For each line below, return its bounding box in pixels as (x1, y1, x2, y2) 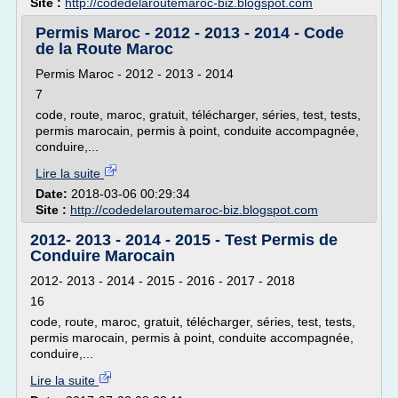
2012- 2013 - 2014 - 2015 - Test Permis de (30, 231, 338, 249)
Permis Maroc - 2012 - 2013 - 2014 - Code (36, 24, 344, 42)
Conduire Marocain (30, 247, 175, 265)
